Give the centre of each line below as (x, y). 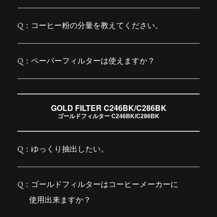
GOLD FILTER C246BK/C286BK (108, 108)
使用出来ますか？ (60, 200)
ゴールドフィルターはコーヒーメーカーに (104, 185)
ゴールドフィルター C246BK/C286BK (108, 116)
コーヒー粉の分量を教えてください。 (97, 26)
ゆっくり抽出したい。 (70, 149)
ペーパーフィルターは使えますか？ (93, 61)
